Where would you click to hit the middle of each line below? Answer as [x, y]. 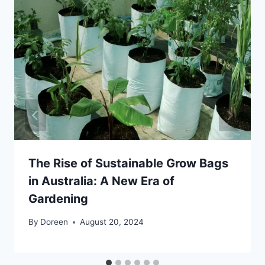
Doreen [54, 222]
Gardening [58, 199]
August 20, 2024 [112, 222]
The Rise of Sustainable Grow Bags [128, 164]
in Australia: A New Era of [101, 181]
